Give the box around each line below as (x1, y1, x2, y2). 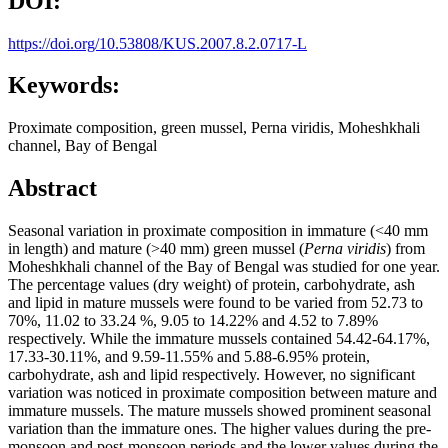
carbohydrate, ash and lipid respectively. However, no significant (8, 366, 415, 384)
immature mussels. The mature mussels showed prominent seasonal (8, 402, 431, 420)
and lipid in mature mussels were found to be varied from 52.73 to (8, 294, 423, 312)
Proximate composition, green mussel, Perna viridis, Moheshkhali (8, 119, 420, 137)
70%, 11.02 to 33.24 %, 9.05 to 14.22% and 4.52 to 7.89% (8, 312, 378, 330)
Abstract (8, 175, 97, 202)
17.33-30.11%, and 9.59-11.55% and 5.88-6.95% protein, (8, 348, 370, 366)
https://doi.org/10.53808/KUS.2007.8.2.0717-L (8, 34, 307, 52)
